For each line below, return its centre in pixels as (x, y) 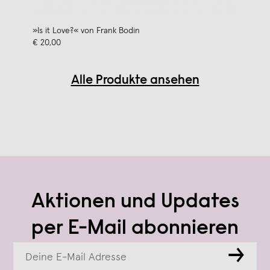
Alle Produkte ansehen (135, 81)
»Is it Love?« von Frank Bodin (86, 30)
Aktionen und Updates (135, 202)
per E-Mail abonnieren (135, 229)
